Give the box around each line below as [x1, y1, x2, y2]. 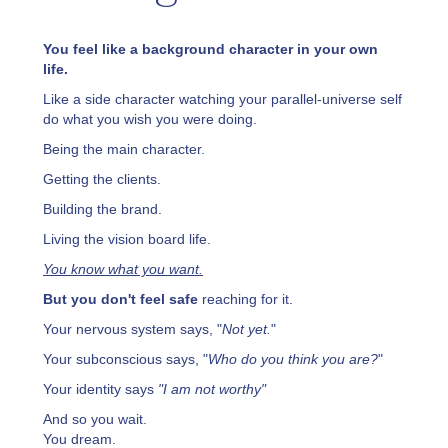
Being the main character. [43, 140, 205, 157]
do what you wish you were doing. [43, 110, 257, 127]
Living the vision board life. [43, 230, 211, 247]
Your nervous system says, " [43, 320, 222, 337]
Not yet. [222, 320, 271, 337]
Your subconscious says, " [43, 350, 208, 367]
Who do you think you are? [208, 350, 378, 367]
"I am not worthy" [158, 380, 270, 397]
